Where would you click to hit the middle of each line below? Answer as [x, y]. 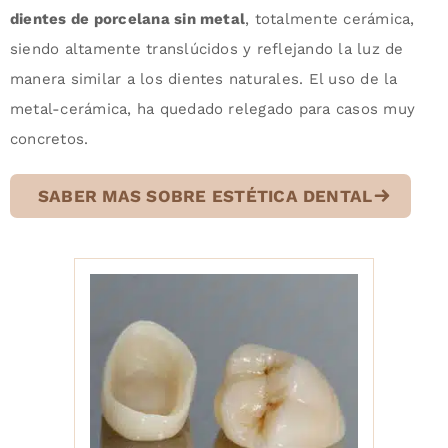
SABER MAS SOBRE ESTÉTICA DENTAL [205, 196]
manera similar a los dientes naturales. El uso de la [203, 79]
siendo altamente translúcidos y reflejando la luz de [206, 49]
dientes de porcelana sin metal [127, 19]
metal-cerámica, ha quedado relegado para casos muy [212, 109]
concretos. [49, 139]
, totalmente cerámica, [330, 19]
